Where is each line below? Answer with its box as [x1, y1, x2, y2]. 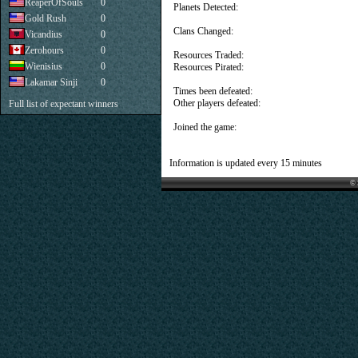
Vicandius [25, 29, 62, 40]
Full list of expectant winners [9, 98, 118, 109]
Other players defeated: [173, 97, 261, 109]
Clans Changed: [173, 26, 233, 37]
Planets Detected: [173, 2, 238, 13]
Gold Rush [25, 13, 66, 24]
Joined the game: [173, 121, 237, 133]
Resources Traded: [173, 50, 244, 61]
